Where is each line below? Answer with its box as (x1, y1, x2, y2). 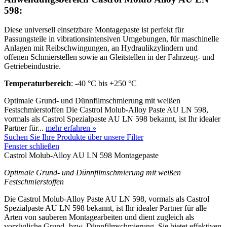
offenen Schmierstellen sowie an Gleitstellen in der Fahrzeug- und (4, 53, 214, 62)
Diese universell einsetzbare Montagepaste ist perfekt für (4, 25, 184, 34)
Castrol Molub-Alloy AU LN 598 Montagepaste (4, 151, 159, 160)
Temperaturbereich (4, 79, 71, 88)
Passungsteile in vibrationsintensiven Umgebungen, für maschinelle (4, 34, 219, 44)
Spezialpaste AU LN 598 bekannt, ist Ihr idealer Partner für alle (4, 204, 207, 213)
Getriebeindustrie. (4, 62, 61, 71)
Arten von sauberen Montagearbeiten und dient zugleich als (4, 213, 194, 222)
